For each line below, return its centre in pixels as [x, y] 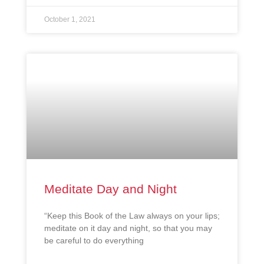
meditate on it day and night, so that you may [128, 228]
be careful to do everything [94, 241]
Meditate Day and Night [110, 189]
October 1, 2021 [70, 20]
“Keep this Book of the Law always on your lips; [132, 216]
